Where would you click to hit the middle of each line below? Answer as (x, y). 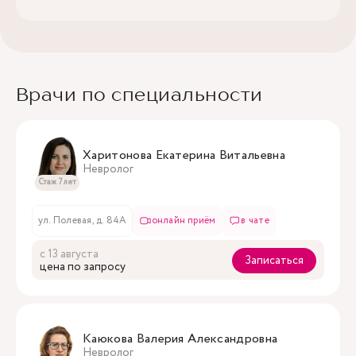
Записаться (274, 261)
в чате (255, 221)
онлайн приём (184, 221)
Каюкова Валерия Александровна (180, 339)
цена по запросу (83, 267)
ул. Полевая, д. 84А (82, 221)
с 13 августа (69, 254)
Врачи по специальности (139, 94)
